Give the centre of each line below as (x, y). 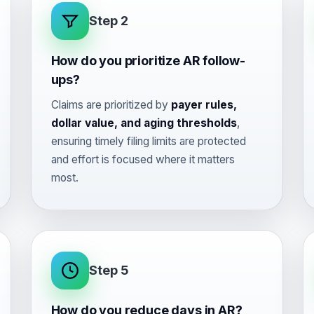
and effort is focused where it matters (143, 159)
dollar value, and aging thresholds (144, 123)
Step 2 (108, 21)
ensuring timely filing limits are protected (148, 141)
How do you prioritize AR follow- (148, 61)
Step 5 (109, 270)
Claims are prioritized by (111, 105)
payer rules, (204, 105)
